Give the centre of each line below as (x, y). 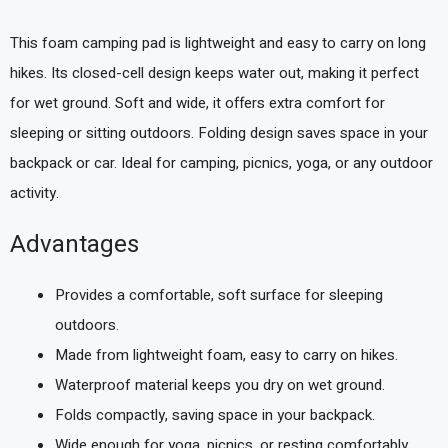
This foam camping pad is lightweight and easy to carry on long (218, 42)
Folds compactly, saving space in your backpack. (215, 415)
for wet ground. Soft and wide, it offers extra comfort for (197, 102)
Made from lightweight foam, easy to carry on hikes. (226, 355)
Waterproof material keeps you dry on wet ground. (220, 385)
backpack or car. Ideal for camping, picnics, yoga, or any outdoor (221, 162)
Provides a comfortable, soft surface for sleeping (219, 295)
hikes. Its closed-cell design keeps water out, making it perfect (214, 72)
